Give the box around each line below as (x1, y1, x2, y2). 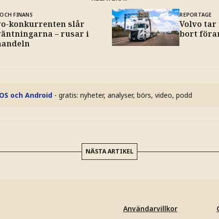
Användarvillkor (123, 203, 177, 213)
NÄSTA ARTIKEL (86, 147, 133, 155)
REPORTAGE (179, 11, 212, 18)
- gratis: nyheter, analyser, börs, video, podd (54, 90, 192, 100)
